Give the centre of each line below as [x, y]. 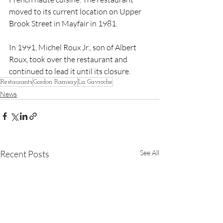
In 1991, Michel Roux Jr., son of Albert [73, 47]
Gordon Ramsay [55, 82]
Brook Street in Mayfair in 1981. [63, 23]
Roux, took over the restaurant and [69, 59]
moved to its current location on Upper [76, 11]
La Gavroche [95, 82]
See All [150, 153]
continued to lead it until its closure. [70, 71]
